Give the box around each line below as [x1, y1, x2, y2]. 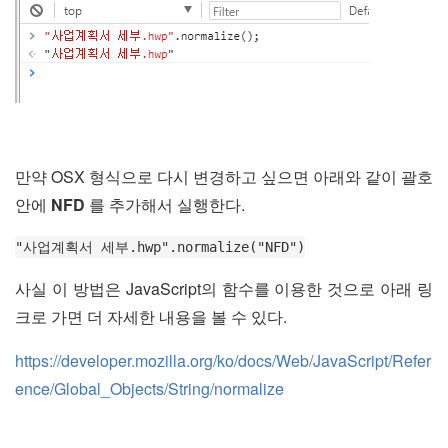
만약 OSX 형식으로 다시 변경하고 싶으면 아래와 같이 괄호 [15, 165, 433, 188]
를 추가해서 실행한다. [85, 193, 245, 216]
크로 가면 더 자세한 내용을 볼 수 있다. [15, 305, 287, 328]
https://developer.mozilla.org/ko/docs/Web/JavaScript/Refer [15, 349, 431, 372]
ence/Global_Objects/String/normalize [15, 377, 284, 400]
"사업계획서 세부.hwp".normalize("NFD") [15, 239, 305, 255]
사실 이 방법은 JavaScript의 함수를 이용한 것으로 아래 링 [15, 277, 433, 300]
